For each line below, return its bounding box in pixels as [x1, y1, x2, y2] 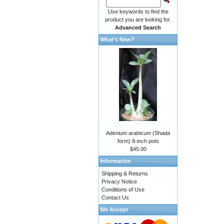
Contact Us [101, 194, 129, 201]
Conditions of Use [101, 186, 144, 193]
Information [100, 158, 131, 164]
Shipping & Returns [101, 170, 148, 177]
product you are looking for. [105, 16, 171, 22]
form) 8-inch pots [117, 138, 159, 144]
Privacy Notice [101, 178, 137, 185]
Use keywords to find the [107, 8, 168, 14]
